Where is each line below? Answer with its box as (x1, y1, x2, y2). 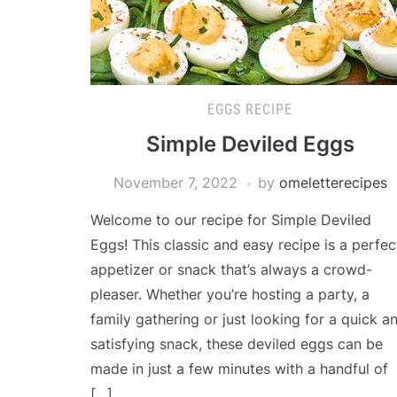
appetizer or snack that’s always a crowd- (90, 261, 372, 279)
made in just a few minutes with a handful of (90, 360, 388, 378)
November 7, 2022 (113, 174, 237, 192)
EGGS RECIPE (207, 101, 292, 119)
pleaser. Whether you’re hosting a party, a (90, 285, 370, 304)
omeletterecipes (278, 174, 387, 192)
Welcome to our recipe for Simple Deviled (90, 211, 371, 230)
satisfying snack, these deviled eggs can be (90, 335, 383, 354)
